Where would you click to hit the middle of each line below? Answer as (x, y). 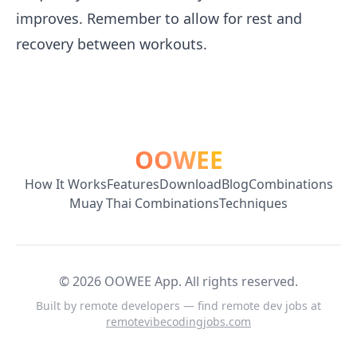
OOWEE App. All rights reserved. (200, 281)
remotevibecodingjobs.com (178, 322)
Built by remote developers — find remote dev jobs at (178, 306)
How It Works (65, 184)
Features (133, 184)
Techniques (253, 203)
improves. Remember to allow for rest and (159, 18)
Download (190, 184)
